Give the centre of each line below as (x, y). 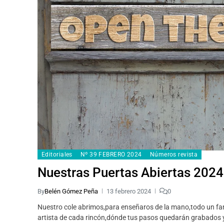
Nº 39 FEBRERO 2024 (111, 154)
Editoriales (57, 154)
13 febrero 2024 (129, 191)
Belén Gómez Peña (71, 191)
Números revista (174, 154)
